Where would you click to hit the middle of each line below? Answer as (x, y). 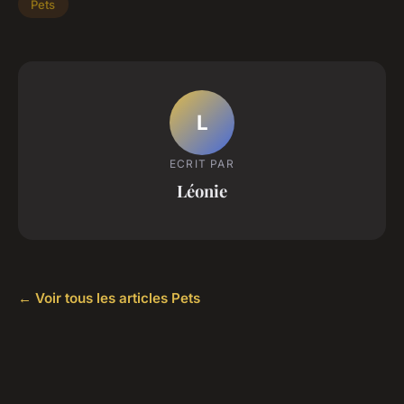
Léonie (202, 191)
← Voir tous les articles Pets (109, 298)
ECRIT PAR (202, 164)
